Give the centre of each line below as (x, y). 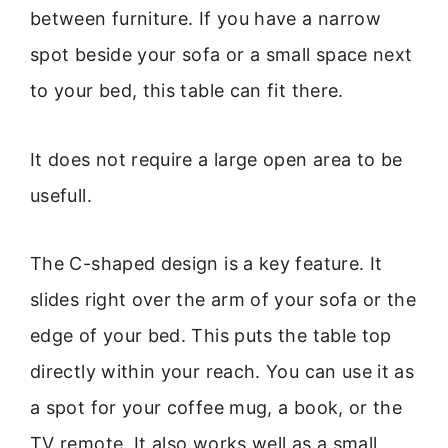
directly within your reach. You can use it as (222, 372)
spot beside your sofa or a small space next (221, 55)
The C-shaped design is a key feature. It (206, 264)
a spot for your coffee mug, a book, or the (216, 408)
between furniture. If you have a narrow (206, 19)
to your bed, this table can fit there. (187, 91)
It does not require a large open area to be (216, 159)
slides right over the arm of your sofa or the (223, 300)
